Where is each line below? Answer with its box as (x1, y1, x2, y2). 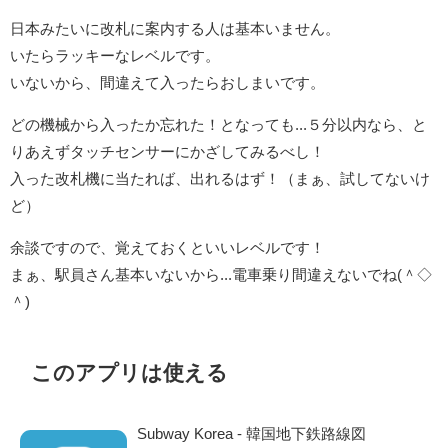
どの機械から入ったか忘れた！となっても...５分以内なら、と (10, 117, 427, 133)
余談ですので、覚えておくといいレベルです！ (10, 240, 325, 256)
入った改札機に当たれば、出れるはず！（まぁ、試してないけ (10, 171, 430, 187)
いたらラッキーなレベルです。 (10, 48, 220, 64)
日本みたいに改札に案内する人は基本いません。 (10, 21, 340, 37)
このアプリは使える (31, 362, 228, 384)
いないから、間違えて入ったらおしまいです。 (10, 75, 325, 91)
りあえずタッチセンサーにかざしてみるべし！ (10, 144, 325, 160)
